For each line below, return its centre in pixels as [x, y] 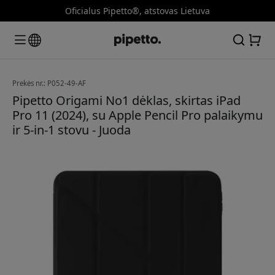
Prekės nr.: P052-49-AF [49, 83]
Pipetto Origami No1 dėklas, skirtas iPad [126, 100]
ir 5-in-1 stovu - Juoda [72, 130]
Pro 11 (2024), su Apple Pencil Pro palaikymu [137, 115]
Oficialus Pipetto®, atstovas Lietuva [137, 11]
